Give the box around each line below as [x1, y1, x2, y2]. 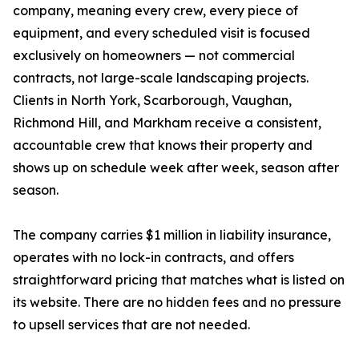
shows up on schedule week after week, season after [13, 159, 339, 176]
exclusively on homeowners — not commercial [13, 47, 295, 64]
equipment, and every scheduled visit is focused [13, 25, 310, 42]
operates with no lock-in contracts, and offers [13, 249, 294, 266]
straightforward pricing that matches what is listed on [13, 272, 345, 288]
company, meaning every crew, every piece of [13, 2, 298, 19]
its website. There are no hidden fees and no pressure [13, 294, 341, 311]
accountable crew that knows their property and [13, 137, 313, 154]
